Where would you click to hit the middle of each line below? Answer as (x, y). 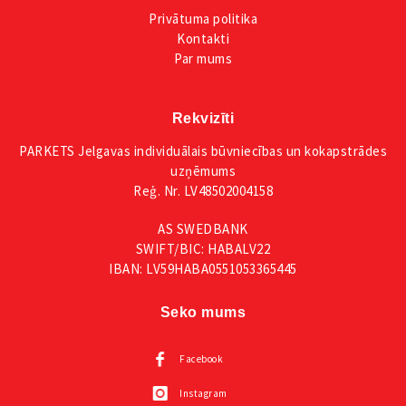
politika (233, 19)
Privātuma (179, 19)
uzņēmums (203, 171)
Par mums (203, 59)
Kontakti (203, 39)
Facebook (201, 359)
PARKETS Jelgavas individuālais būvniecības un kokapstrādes (203, 151)
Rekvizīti (203, 119)
